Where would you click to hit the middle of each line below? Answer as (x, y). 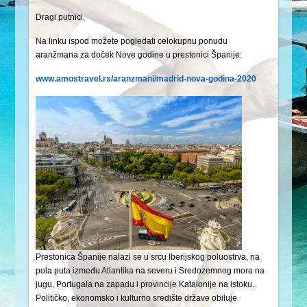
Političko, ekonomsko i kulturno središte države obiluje (137, 298)
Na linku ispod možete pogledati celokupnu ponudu (132, 41)
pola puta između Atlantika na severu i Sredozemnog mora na (150, 271)
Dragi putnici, (61, 17)
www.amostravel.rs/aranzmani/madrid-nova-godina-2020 (146, 79)
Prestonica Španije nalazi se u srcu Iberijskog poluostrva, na (148, 257)
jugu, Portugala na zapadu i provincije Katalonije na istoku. (145, 284)
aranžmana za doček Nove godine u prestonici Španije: (139, 55)
